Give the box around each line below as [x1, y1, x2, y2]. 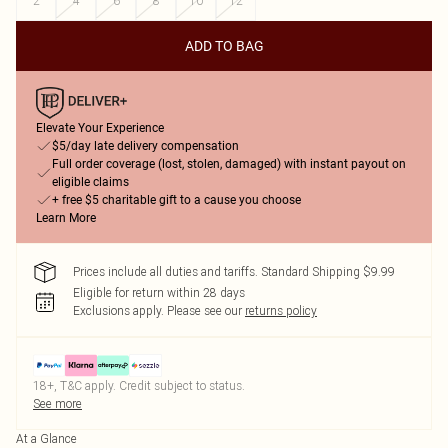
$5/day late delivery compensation [52, 139, 239, 153]
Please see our [167, 303, 242, 318]
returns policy [245, 303, 317, 318]
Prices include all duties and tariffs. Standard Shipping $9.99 [73, 264, 395, 279]
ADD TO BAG [184, 38, 264, 54]
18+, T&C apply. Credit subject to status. [33, 378, 245, 393]
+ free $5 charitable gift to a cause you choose [52, 193, 301, 207]
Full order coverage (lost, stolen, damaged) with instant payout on [52, 157, 406, 171]
